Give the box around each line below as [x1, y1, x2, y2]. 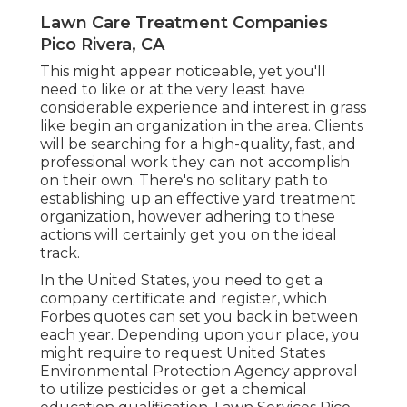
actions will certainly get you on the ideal [40, 226, 337, 244]
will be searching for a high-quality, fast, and [40, 135, 356, 154]
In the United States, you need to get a [40, 272, 323, 290]
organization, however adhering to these [40, 208, 335, 226]
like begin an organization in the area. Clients [40, 117, 363, 135]
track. [40, 244, 80, 263]
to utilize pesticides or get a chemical [40, 381, 307, 399]
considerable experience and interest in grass [40, 99, 366, 117]
